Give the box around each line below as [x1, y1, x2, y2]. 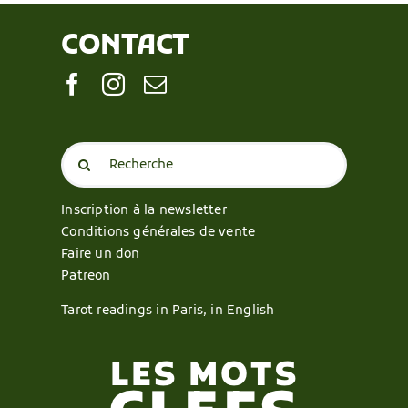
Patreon [61, 268, 111, 286]
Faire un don [61, 246, 140, 264]
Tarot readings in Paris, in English [61, 302, 275, 321]
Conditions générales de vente [61, 224, 256, 242]
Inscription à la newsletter [61, 202, 227, 220]
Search [60, 143, 103, 161]
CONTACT [61, 29, 190, 65]
